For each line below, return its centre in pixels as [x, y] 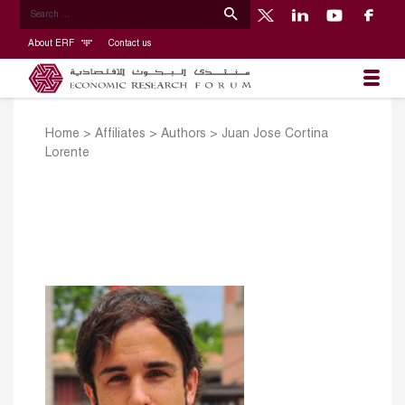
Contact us [129, 43]
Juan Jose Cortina [275, 135]
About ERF [52, 43]
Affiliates [120, 135]
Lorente [67, 154]
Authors [184, 135]
